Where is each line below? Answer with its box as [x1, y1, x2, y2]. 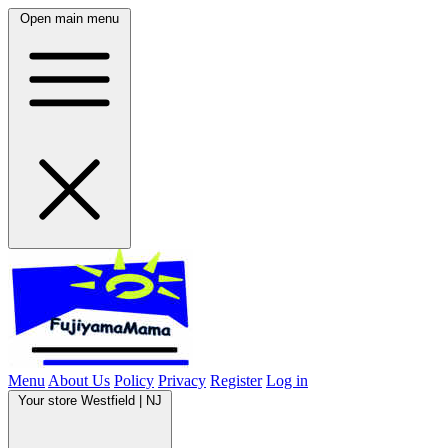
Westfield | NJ [81, 393, 162, 408]
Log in [266, 372, 308, 389]
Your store [18, 393, 77, 408]
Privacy [158, 372, 206, 389]
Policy [114, 372, 154, 389]
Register [210, 372, 262, 389]
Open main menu [20, 11, 119, 26]
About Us [48, 372, 110, 389]
